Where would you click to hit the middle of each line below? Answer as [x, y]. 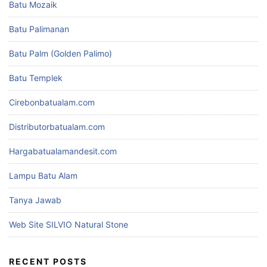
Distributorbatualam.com [57, 127]
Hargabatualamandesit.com [63, 151]
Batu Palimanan [39, 29]
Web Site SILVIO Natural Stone [69, 225]
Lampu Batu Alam [43, 176]
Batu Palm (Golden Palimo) [60, 54]
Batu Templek [36, 78]
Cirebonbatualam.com [52, 103]
